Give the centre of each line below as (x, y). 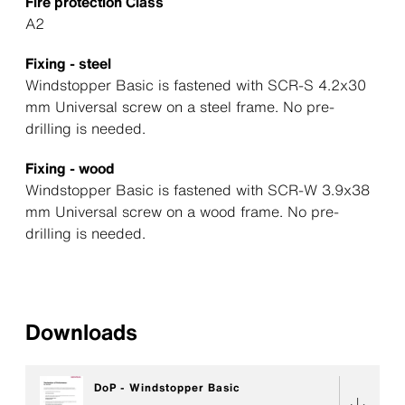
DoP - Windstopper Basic (167, 387)
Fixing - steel (68, 63)
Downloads (81, 332)
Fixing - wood (70, 168)
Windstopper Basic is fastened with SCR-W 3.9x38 (198, 190)
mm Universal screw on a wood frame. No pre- (182, 212)
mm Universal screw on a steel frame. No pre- (180, 107)
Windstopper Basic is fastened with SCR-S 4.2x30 (196, 85)
